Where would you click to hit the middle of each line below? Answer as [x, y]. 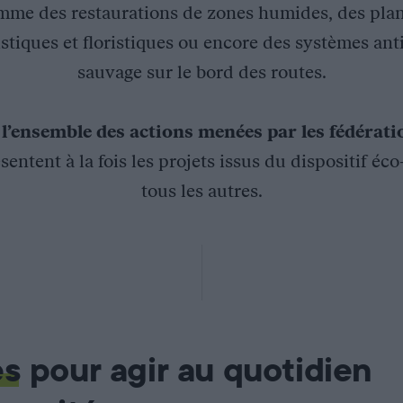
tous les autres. [201, 190]
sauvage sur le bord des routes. [201, 72]
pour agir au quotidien [197, 370]
